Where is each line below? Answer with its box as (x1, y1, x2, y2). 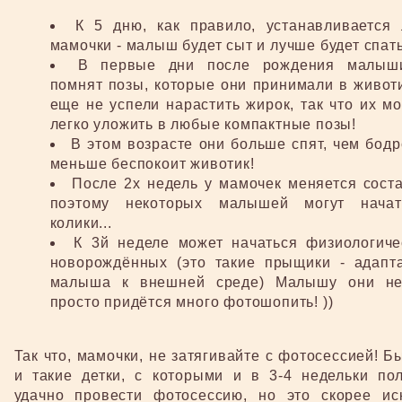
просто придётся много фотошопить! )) (49, 294, 334, 310)
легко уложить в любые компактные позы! (49, 117, 356, 132)
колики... (49, 215, 112, 231)
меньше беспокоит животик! (49, 156, 255, 171)
